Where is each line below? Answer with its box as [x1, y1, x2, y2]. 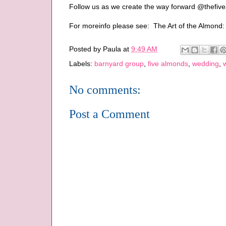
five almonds [148, 59, 188, 68]
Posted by [69, 45, 103, 53]
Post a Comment [69, 107, 150, 121]
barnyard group [94, 59, 144, 68]
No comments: [69, 83, 141, 96]
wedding [192, 59, 219, 68]
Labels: [69, 59, 94, 68]
